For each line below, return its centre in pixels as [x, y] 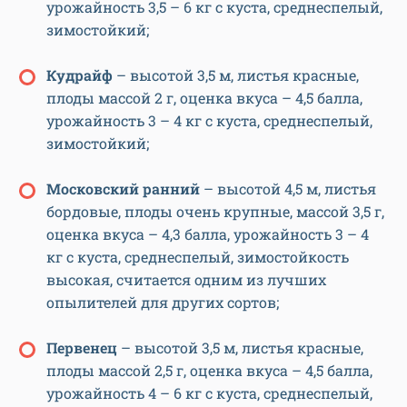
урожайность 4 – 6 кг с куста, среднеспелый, [209, 393]
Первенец [84, 348]
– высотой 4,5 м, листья [288, 189]
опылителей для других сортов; [163, 303]
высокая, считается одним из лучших [186, 280]
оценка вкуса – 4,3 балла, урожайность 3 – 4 [208, 234]
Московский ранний [123, 189]
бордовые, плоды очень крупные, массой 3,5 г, [215, 212]
